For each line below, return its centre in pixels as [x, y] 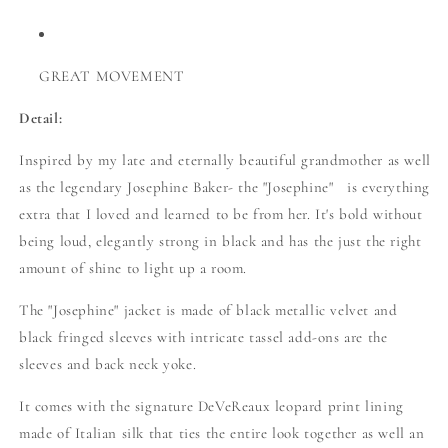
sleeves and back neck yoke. [108, 364]
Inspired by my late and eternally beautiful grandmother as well [225, 160]
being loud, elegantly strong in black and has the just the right [220, 241]
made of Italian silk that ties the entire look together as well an [222, 433]
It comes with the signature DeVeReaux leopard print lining [211, 406]
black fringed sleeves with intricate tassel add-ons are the [203, 337]
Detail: [41, 118]
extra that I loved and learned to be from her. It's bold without [221, 214]
